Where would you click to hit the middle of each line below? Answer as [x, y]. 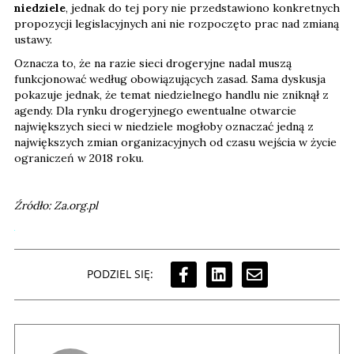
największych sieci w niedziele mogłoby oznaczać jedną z [164, 126]
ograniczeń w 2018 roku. [79, 158]
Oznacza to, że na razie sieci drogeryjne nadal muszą [153, 63]
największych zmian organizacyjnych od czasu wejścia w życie [175, 142]
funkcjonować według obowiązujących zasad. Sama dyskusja [170, 79]
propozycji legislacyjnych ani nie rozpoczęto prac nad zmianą [177, 23]
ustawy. [33, 39]
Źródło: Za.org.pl [56, 205]
